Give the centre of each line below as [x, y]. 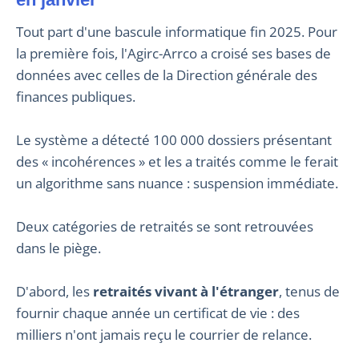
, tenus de [309, 292]
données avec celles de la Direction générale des [167, 75]
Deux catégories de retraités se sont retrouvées [165, 227]
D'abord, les [54, 292]
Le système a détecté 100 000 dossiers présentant [174, 140]
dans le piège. [58, 248]
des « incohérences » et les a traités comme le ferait [177, 162]
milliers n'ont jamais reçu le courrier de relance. [164, 335]
